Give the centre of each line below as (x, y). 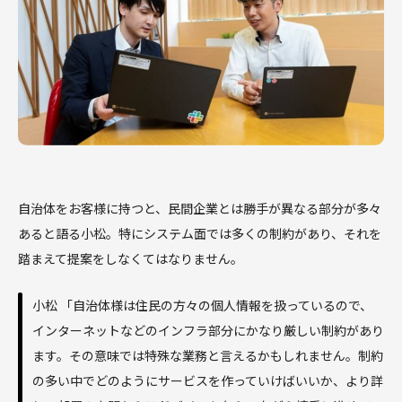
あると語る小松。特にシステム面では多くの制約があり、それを (200, 234)
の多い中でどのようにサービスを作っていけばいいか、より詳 (208, 381)
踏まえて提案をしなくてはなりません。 (131, 259)
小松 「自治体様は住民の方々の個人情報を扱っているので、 (202, 306)
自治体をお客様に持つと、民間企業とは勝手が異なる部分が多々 (200, 209)
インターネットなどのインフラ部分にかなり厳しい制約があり (208, 331)
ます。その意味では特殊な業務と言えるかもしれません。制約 (208, 356)
